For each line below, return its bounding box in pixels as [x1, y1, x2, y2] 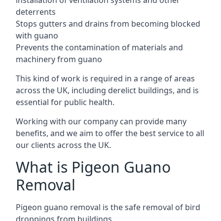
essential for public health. [16, 97, 114, 108]
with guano [16, 30, 58, 41]
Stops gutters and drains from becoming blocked [16, 18, 200, 29]
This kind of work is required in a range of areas [16, 73, 195, 84]
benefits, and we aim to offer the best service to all [16, 128, 204, 139]
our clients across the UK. [16, 140, 111, 150]
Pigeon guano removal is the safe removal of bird [16, 202, 200, 213]
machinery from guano [16, 54, 102, 65]
